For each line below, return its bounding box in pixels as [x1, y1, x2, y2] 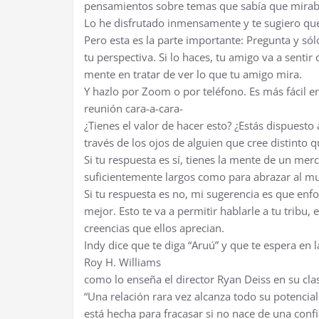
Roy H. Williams [84, 255, 161, 270]
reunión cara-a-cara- [84, 101, 183, 116]
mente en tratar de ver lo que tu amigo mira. [84, 67, 302, 82]
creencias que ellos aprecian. [84, 221, 224, 236]
